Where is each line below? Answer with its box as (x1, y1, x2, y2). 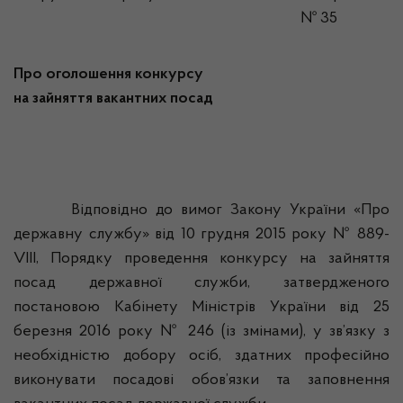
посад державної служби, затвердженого (13, 275, 390, 291)
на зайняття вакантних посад (13, 91, 213, 107)
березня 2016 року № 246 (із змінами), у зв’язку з (13, 324, 390, 340)
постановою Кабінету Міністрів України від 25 (13, 300, 390, 316)
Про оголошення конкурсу (13, 67, 203, 83)
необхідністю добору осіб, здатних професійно (13, 348, 390, 364)
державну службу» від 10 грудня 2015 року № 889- (13, 227, 390, 243)
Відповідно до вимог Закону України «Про (13, 202, 390, 219)
